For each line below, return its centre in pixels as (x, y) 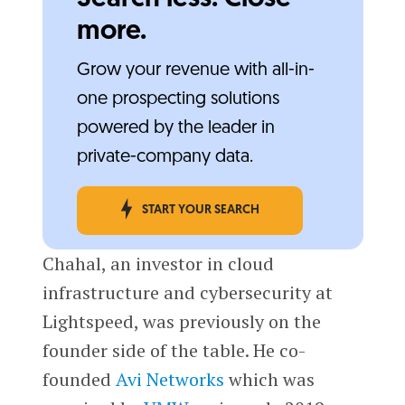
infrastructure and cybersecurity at (187, 293)
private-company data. (165, 158)
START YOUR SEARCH (200, 211)
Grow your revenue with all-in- (195, 71)
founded (79, 380)
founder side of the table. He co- (174, 351)
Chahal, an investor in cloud (158, 264)
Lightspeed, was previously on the (181, 322)
